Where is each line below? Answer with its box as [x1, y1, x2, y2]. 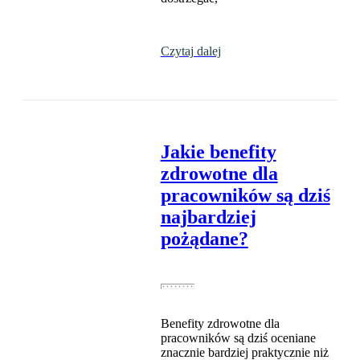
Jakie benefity [160, 141, 276, 163]
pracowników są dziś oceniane [160, 331, 316, 346]
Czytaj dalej [160, 44, 221, 59]
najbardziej [160, 207, 256, 228]
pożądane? [160, 228, 248, 250]
